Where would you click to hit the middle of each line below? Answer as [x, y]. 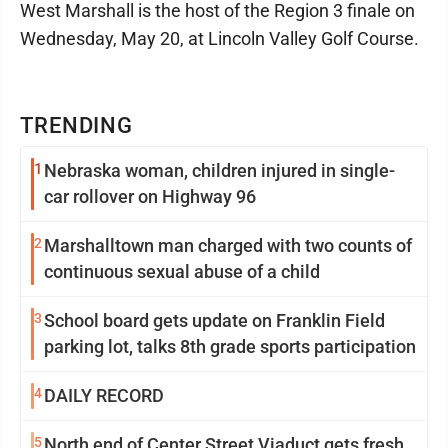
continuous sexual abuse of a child [182, 271]
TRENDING [77, 125]
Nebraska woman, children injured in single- [219, 170]
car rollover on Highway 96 [150, 196]
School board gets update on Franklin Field [214, 320]
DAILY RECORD [104, 395]
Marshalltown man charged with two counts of [228, 245]
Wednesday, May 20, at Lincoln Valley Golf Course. [219, 38]
